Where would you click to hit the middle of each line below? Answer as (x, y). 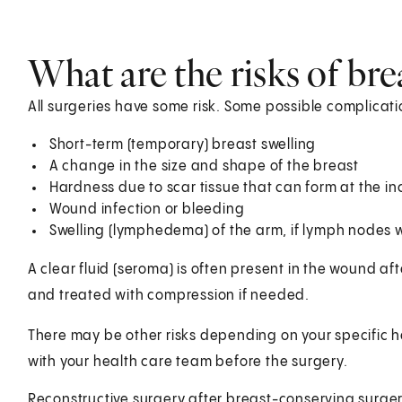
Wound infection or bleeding (147, 209)
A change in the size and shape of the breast (204, 166)
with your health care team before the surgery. (188, 362)
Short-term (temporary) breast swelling (183, 144)
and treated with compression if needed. (168, 295)
